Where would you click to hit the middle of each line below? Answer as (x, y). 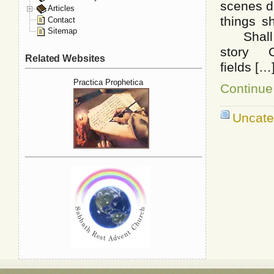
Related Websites (65, 58)
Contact (61, 20)
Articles (61, 8)
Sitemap (62, 31)
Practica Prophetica (108, 83)
